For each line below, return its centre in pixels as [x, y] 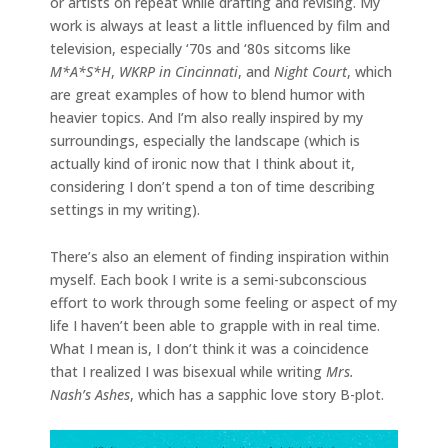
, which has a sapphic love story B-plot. [257, 394]
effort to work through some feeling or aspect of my [223, 302]
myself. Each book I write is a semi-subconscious [208, 279]
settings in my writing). [125, 209]
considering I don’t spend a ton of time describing [212, 186]
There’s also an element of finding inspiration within [219, 256]
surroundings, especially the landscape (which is [205, 140]
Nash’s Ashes [90, 394]
